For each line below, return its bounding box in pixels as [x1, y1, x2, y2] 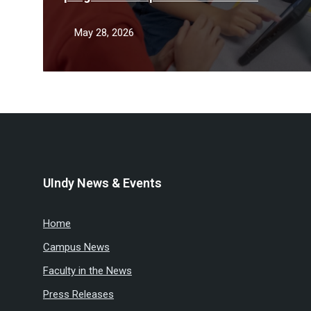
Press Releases [43, 288, 114, 301]
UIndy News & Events [43, 176, 162, 190]
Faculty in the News [43, 264, 132, 277]
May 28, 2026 [74, 26, 134, 39]
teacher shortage [64, 6, 163, 20]
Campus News [43, 241, 110, 253]
